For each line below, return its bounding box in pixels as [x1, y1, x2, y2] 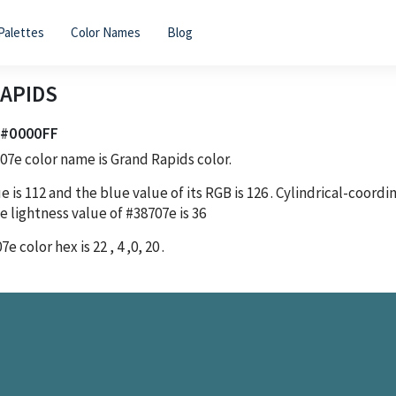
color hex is [17, 236, 93, 256]
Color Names [70, 24, 141, 41]
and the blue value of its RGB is [49, 182, 247, 202]
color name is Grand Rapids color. [22, 148, 232, 169]
